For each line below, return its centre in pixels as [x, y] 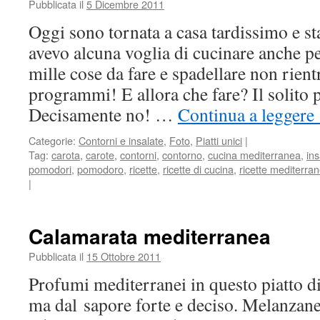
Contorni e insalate [121, 140]
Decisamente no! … [103, 114]
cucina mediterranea [254, 155]
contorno [182, 155]
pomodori [50, 169]
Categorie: [52, 140]
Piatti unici [219, 140]
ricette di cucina [198, 169]
